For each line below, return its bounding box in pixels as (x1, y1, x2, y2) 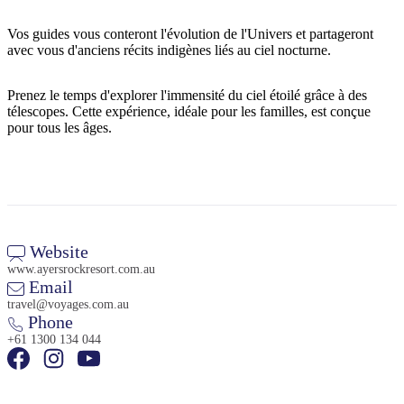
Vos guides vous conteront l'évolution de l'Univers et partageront (7, 26, 373, 42)
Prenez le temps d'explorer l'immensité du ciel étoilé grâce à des (7, 87, 367, 104)
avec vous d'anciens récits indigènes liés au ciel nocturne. (7, 42, 331, 59)
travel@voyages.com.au (7, 298, 129, 312)
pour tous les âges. (7, 120, 112, 136)
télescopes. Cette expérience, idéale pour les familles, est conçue (7, 104, 371, 120)
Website (25, 242, 88, 262)
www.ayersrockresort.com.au (7, 262, 155, 277)
